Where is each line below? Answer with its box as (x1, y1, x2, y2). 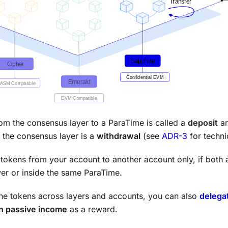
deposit (188, 118, 218, 128)
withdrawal (97, 131, 140, 141)
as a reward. (67, 204, 118, 215)
